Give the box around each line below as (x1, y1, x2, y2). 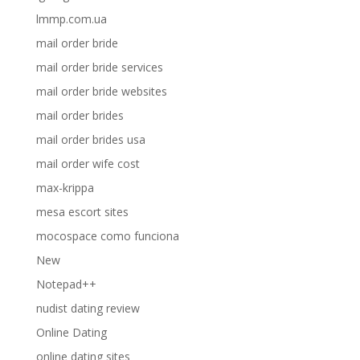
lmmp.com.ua (35, 11, 107, 27)
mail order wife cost (35, 156, 140, 171)
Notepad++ (35, 276, 96, 292)
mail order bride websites (35, 84, 167, 99)
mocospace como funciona (35, 228, 179, 243)
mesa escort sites (35, 204, 129, 219)
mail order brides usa (35, 132, 145, 147)
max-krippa (35, 180, 94, 195)
